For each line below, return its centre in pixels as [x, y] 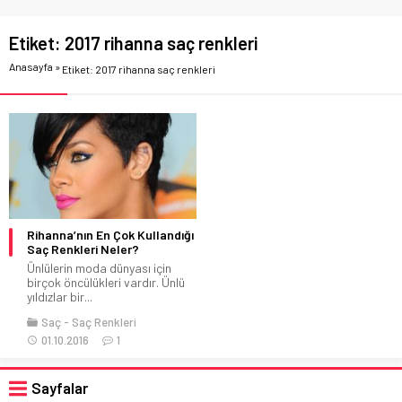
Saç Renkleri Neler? [83, 249]
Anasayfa [31, 66]
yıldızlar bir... [60, 296]
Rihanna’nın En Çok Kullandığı [110, 234]
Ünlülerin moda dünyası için [99, 267]
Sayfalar [60, 387]
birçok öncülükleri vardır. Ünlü [106, 282]
